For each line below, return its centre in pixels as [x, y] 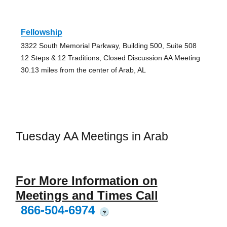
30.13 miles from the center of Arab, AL [83, 70]
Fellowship [41, 32]
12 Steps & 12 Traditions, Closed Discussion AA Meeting [110, 58]
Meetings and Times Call [87, 195]
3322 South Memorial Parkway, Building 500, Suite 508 [108, 46]
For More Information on [86, 180]
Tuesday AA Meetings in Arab [92, 137]
